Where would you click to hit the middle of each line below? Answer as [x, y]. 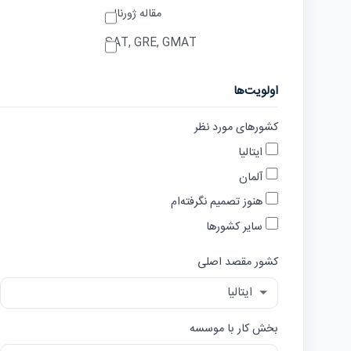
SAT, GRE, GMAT [150, 43]
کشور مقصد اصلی [238, 263]
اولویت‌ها [256, 91]
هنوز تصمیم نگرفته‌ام [219, 203]
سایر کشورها [236, 228]
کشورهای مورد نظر [236, 127]
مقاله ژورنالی [133, 14]
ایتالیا [252, 152]
